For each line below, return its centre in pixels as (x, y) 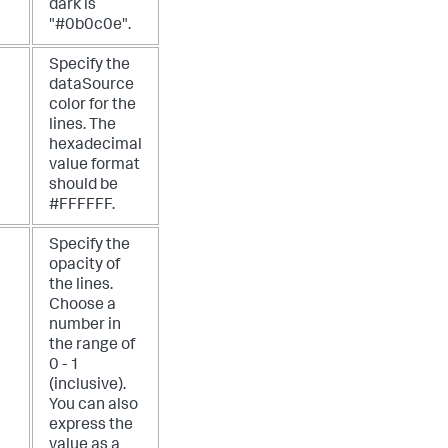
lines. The (82, 126)
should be (83, 186)
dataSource (91, 86)
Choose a (82, 306)
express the (91, 426)
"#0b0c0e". (90, 26)
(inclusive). (87, 386)
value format (94, 166)
